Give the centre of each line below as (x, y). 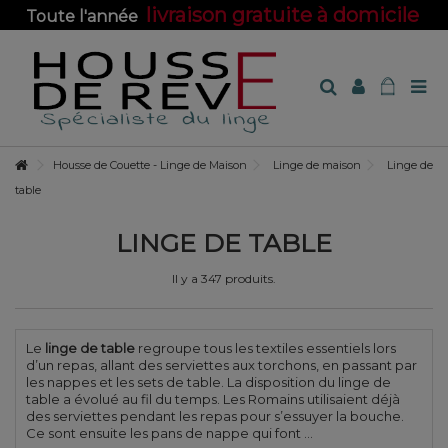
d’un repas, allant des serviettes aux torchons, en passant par (221, 365)
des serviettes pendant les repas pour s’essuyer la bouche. (215, 416)
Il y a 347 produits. (224, 278)
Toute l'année (85, 16)
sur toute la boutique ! (224, 46)
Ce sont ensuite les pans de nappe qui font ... (169, 433)
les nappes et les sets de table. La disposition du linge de (208, 382)
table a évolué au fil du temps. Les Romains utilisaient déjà (213, 399)
